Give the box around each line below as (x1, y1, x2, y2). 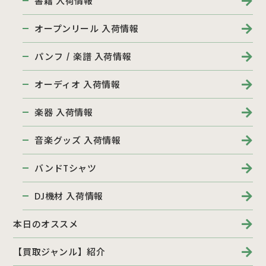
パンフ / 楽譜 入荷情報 (34, 50, 132, 63)
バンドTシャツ (34, 161, 97, 175)
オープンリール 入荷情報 (34, 22, 139, 35)
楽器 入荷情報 (34, 106, 93, 119)
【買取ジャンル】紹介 (13, 245, 106, 258)
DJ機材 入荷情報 (34, 189, 103, 202)
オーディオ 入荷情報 (34, 78, 121, 91)
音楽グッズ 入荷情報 (34, 134, 121, 147)
